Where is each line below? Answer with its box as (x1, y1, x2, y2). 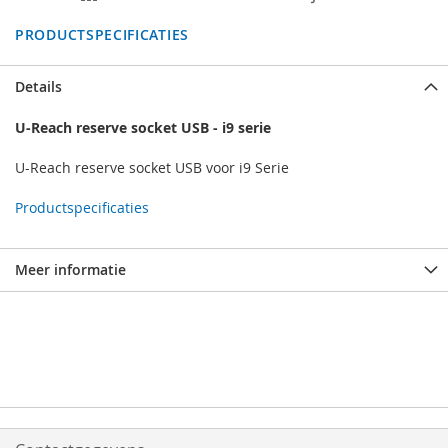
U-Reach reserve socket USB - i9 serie (15, 118, 271, 138)
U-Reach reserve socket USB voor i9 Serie (15, 158, 289, 178)
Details (15, 77, 62, 97)
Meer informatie (15, 260, 126, 280)
